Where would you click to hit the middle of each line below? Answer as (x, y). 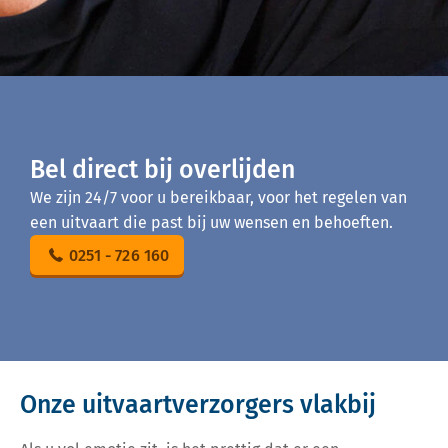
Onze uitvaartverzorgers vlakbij (198, 404)
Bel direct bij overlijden (162, 170)
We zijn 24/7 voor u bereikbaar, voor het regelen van (218, 197)
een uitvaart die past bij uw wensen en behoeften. (211, 222)
